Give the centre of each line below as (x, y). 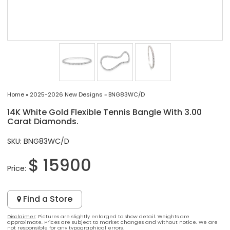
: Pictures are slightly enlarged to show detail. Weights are (113, 216)
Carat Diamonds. (43, 121)
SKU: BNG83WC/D (39, 141)
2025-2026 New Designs (66, 94)
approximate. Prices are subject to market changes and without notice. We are (113, 222)
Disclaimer (22, 216)
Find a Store (47, 199)
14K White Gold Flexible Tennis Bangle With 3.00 (105, 112)
